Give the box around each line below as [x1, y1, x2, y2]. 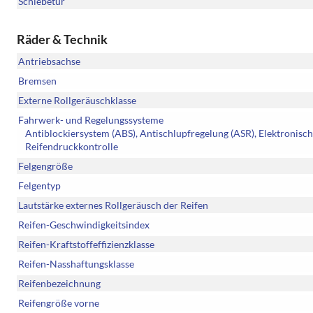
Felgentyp [18, 180, 61, 192]
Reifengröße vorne [18, 297, 99, 310]
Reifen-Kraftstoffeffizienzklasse [18, 238, 154, 251]
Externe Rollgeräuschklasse [18, 94, 136, 107]
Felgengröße [18, 160, 73, 173]
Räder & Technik [17, 31, 108, 48]
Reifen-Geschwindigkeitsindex [18, 219, 150, 231]
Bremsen [18, 75, 57, 87]
